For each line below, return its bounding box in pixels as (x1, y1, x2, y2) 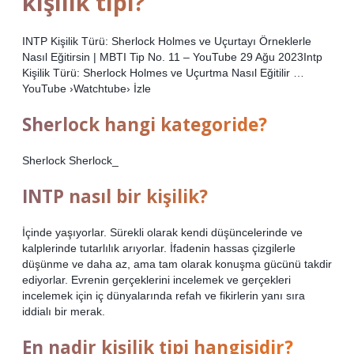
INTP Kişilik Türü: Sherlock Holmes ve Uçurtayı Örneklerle (22, 34, 311, 47)
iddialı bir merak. (22, 304, 105, 318)
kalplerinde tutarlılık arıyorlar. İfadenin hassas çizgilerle (22, 241, 296, 254)
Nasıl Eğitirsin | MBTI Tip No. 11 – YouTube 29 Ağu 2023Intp (22, 50, 322, 63)
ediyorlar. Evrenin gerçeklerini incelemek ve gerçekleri (22, 273, 291, 286)
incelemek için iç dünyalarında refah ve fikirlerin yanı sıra (22, 288, 305, 302)
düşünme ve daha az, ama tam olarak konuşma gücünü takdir (22, 257, 332, 270)
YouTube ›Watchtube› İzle (22, 81, 151, 95)
